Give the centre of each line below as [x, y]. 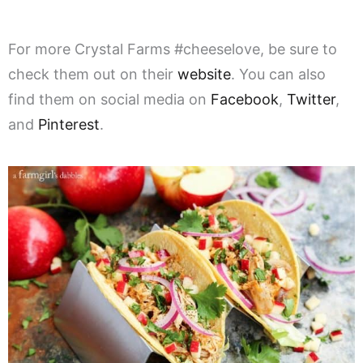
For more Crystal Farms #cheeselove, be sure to [173, 49]
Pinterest [69, 125]
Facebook [245, 100]
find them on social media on [109, 100]
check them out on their [93, 75]
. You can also [278, 75]
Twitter [311, 100]
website [204, 75]
